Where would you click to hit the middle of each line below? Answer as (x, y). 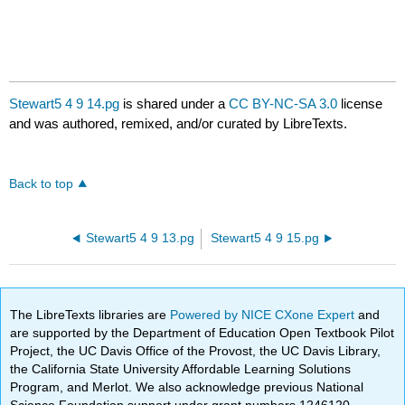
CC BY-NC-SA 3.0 (283, 104)
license (360, 104)
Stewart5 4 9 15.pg (264, 239)
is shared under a (174, 104)
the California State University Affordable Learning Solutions (181, 368)
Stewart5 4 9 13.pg (141, 239)
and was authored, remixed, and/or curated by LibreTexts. (179, 124)
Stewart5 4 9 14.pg (65, 104)
